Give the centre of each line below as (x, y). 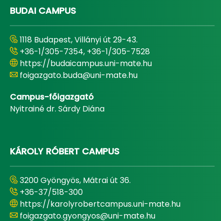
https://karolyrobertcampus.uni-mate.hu (100, 204)
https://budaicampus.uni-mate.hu (86, 64)
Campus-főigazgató (52, 97)
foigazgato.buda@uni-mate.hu (79, 75)
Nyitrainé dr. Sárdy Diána (57, 109)
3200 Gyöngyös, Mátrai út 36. (75, 181)
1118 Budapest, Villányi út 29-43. (79, 40)
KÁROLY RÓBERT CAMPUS (65, 151)
